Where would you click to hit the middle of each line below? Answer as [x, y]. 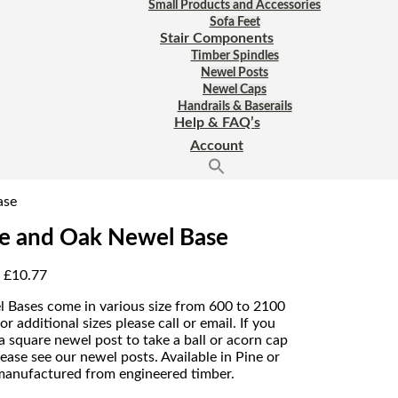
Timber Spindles [235, 56]
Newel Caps [235, 89]
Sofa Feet [235, 22]
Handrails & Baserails [235, 106]
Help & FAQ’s [217, 122]
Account [217, 145]
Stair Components [217, 38]
